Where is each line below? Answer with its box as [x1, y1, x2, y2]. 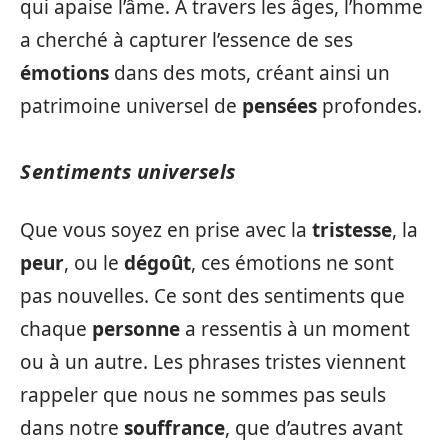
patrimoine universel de [20, 92, 242, 119]
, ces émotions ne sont [191, 250, 394, 276]
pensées [242, 92, 317, 119]
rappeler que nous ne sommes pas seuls [20, 382, 386, 408]
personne [92, 316, 180, 342]
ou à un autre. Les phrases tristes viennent [20, 349, 406, 375]
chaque [20, 316, 92, 342]
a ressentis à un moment [180, 316, 410, 342]
